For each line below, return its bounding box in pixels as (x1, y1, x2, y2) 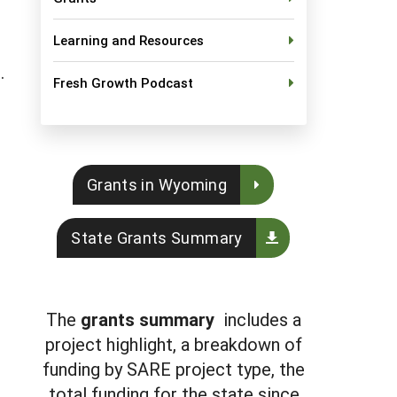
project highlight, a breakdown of (45, 332, 302, 355)
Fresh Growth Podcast (53, 74, 193, 91)
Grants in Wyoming (86, 174, 228, 195)
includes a (214, 307, 301, 331)
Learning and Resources (53, 31, 204, 49)
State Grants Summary (71, 227, 243, 248)
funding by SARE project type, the (43, 357, 305, 380)
